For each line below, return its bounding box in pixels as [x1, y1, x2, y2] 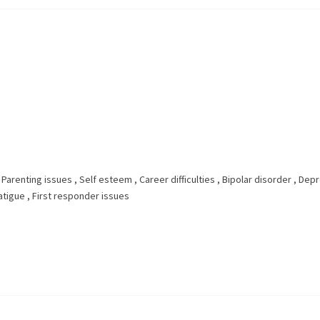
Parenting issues [1, 173, 72, 186]
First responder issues [32, 189, 129, 202]
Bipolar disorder [222, 173, 291, 186]
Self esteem [79, 173, 132, 186]
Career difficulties [139, 173, 215, 186]
